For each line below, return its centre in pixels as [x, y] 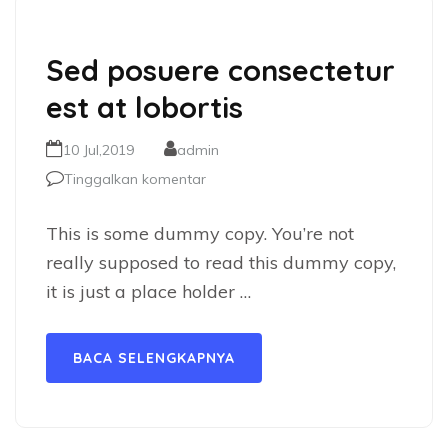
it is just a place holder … [148, 291]
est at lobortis [144, 107]
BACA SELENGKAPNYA [154, 358]
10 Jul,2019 [98, 150]
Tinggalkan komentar [135, 179]
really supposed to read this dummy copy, [221, 262]
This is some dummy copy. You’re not [200, 233]
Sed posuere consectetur [220, 70]
